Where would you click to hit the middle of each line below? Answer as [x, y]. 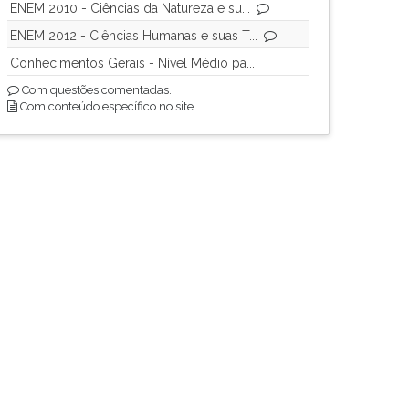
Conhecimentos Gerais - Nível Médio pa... [132, 63]
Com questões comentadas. [95, 90]
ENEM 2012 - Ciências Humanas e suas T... [134, 36]
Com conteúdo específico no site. [107, 106]
